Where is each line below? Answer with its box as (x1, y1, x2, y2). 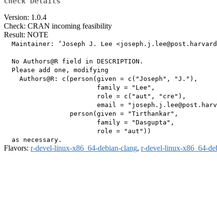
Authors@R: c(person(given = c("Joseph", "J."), (4, 75, 198, 83)
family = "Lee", (4, 84, 155, 92)
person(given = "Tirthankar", (4, 110, 178, 118)
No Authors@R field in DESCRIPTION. (4, 58, 143, 65)
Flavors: (4, 144, 31, 153)
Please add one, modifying (4, 66, 108, 74)
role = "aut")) (4, 127, 151, 135)
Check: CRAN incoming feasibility (4, 22, 112, 31)
